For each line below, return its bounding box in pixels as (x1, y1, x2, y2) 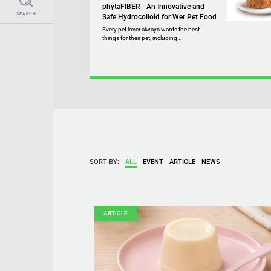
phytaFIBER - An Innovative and (102, 2, 205, 11)
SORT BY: (89, 158, 119, 166)
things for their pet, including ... (102, 34, 184, 42)
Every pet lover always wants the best (102, 26, 200, 33)
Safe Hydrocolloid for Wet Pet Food (102, 13, 217, 22)
